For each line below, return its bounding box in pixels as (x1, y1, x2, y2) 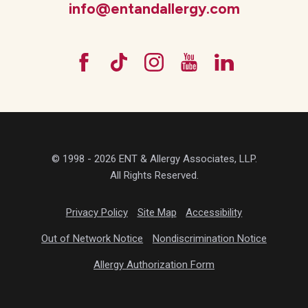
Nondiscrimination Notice (152, 232, 267, 245)
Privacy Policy (65, 206, 128, 219)
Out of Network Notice (41, 232, 144, 245)
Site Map (137, 206, 177, 219)
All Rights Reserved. (109, 168, 199, 181)
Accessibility (186, 206, 243, 219)
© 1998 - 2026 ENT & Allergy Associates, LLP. (51, 152, 257, 165)
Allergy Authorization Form (93, 258, 214, 271)
